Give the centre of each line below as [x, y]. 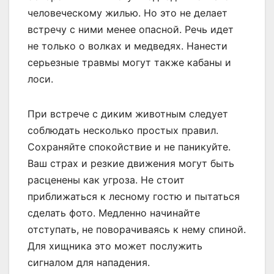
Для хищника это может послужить [115, 246]
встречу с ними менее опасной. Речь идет [131, 29]
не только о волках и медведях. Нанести [128, 46]
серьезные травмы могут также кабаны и [129, 62]
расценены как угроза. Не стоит [106, 180]
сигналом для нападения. [89, 262]
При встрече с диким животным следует [128, 113]
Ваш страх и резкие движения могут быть [131, 163]
